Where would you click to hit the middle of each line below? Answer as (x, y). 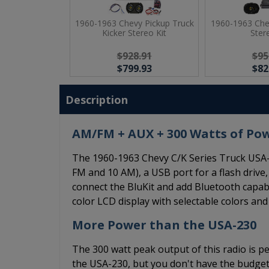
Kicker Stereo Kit (134, 33)
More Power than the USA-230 (164, 225)
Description (97, 100)
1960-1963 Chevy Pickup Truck (134, 23)
